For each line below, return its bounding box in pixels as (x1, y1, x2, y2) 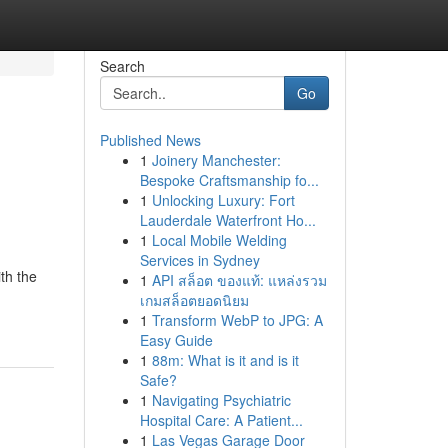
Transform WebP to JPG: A (151, 310, 323, 330)
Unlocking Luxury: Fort (151, 190, 295, 210)
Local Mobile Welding (151, 230, 287, 250)
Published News (99, 130, 201, 150)
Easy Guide (139, 330, 213, 350)
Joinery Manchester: (151, 150, 281, 170)
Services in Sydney (139, 250, 260, 270)
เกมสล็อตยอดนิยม (139, 290, 249, 310)
